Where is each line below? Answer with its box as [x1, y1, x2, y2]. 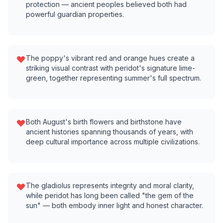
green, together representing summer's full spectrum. [26, 74, 201, 82]
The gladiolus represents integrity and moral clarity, [26, 181, 194, 190]
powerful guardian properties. [26, 10, 124, 18]
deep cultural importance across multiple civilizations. [26, 137, 200, 146]
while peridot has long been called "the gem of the [26, 191, 194, 200]
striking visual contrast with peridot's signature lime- [26, 64, 195, 72]
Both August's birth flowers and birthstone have [26, 117, 182, 126]
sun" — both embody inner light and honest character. [26, 201, 203, 210]
